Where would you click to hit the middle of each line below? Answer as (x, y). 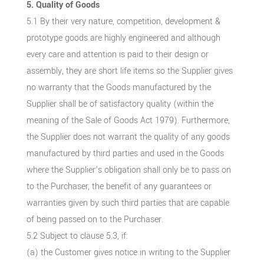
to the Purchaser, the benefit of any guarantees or (119, 186)
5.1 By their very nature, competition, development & (123, 21)
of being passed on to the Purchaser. (95, 219)
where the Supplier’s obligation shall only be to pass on (128, 170)
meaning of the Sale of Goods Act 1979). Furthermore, (128, 120)
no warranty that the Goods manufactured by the (118, 87)
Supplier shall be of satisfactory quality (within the (120, 104)
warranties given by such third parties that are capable (128, 203)
